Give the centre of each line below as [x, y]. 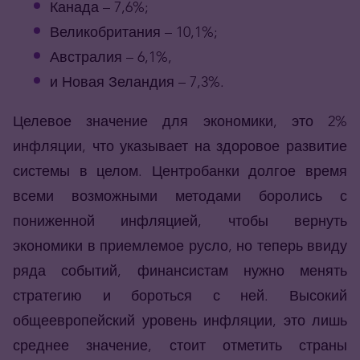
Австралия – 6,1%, [111, 57]
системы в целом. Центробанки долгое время [180, 171]
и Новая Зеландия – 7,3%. [137, 82]
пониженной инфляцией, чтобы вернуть [180, 221]
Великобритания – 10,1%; [134, 32]
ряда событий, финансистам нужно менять [180, 271]
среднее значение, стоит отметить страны [180, 346]
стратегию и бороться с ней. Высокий [180, 296]
